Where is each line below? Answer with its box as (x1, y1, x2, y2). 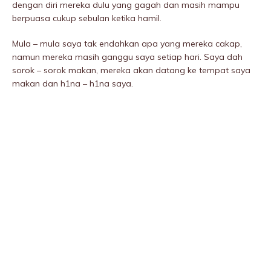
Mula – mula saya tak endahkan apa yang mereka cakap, (12, 38, 242, 50)
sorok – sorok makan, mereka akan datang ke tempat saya (12, 65, 250, 76)
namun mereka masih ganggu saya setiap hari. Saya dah (12, 51, 243, 63)
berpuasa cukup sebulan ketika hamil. (12, 13, 162, 24)
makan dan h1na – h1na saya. (12, 78, 133, 90)
